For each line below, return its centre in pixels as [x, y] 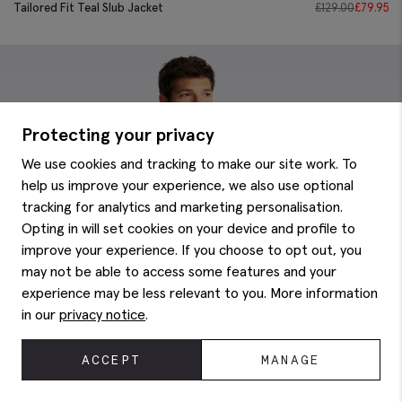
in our [40, 314]
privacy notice [102, 314]
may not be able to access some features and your [179, 271]
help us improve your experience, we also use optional [188, 185]
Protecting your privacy [118, 135]
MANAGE [291, 360]
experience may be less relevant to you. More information [200, 293]
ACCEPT [111, 360]
